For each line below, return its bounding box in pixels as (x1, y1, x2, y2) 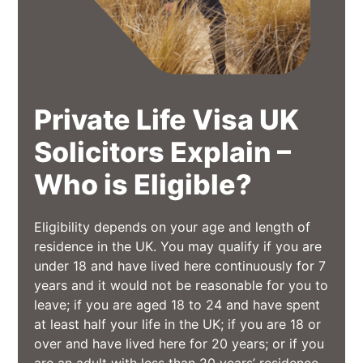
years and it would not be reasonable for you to (34, 276, 329, 293)
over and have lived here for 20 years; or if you (34, 335, 325, 352)
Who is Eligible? (34, 167, 253, 201)
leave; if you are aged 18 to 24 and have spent (34, 296, 321, 313)
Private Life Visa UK (34, 102, 300, 136)
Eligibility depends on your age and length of (34, 218, 311, 235)
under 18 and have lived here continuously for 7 (34, 257, 327, 274)
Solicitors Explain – (34, 135, 292, 169)
